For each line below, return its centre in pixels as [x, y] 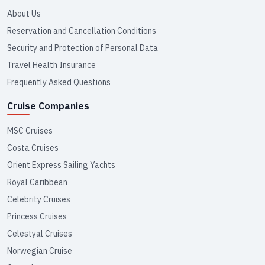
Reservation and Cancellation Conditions [82, 30]
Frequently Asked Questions [59, 82]
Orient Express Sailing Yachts [61, 165]
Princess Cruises [37, 216]
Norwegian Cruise [40, 251]
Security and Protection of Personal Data [83, 48]
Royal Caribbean [37, 182]
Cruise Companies [48, 106]
